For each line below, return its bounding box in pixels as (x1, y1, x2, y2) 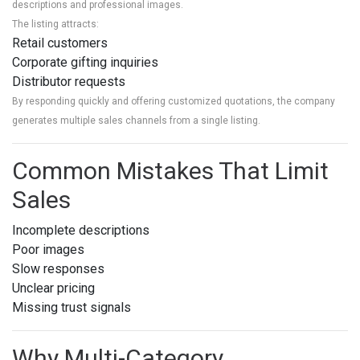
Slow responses (12, 261, 104, 276)
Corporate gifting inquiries (12, 55, 158, 70)
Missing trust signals (12, 300, 131, 315)
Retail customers (12, 35, 108, 51)
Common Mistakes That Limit (12, 157, 329, 185)
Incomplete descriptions (12, 223, 149, 238)
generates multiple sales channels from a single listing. (12, 115, 260, 126)
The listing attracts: (12, 18, 99, 30)
